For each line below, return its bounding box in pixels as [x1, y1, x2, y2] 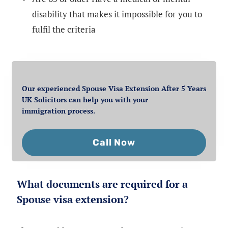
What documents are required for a [17, 177, 188, 191]
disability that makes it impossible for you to [32, 8, 202, 20]
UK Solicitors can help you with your [22, 95, 148, 105]
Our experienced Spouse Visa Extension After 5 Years [22, 83, 206, 94]
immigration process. [22, 106, 95, 116]
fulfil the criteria [32, 23, 96, 35]
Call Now [93, 137, 135, 149]
